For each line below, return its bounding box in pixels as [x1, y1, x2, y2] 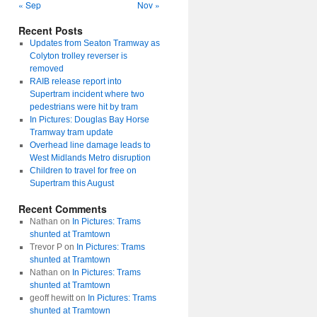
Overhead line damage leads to [29, 140, 151, 150]
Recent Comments [18, 202, 107, 216]
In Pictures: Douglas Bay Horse [29, 115, 149, 125]
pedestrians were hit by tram [29, 102, 138, 112]
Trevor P [29, 242, 62, 252]
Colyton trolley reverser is [29, 51, 127, 61]
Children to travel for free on [29, 166, 137, 175]
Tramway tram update [29, 127, 113, 137]
